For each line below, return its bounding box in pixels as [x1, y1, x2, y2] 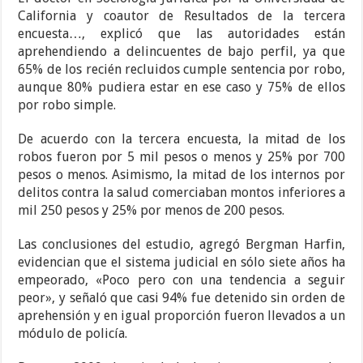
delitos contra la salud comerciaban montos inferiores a [18, 185, 345, 201]
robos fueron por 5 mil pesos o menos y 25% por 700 [18, 149, 345, 165]
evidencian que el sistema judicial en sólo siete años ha [18, 254, 345, 271]
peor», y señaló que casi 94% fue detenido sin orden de [18, 290, 345, 306]
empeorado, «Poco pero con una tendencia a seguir [18, 272, 345, 288]
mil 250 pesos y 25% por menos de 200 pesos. [18, 203, 285, 219]
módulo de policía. [18, 326, 128, 342]
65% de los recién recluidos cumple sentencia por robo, [18, 62, 345, 78]
